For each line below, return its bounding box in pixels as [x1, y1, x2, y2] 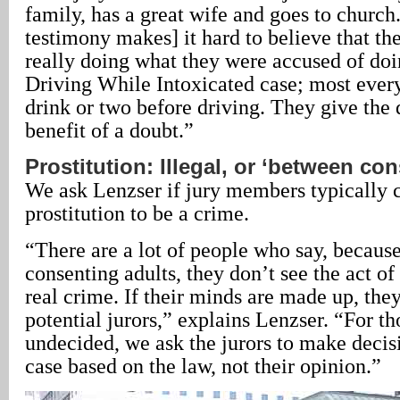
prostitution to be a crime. [25, 201, 249, 225]
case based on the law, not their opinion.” [25, 354, 381, 378]
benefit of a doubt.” [25, 118, 194, 142]
